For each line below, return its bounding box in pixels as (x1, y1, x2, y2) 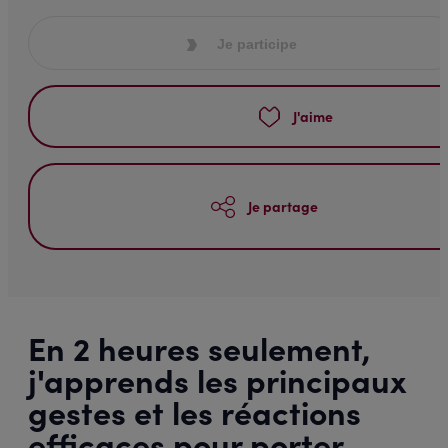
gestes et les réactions (28, 388, 361, 433)
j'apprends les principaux (28, 356, 407, 401)
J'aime (292, 106, 333, 127)
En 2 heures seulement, (28, 324, 371, 369)
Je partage (248, 196, 318, 217)
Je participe (216, 35, 297, 52)
